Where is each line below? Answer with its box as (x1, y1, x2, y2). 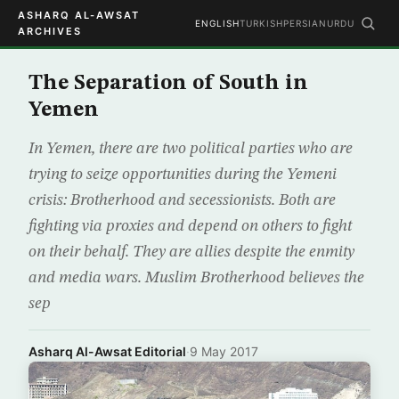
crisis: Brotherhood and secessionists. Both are (28, 192, 336, 208)
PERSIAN (283, 18, 327, 28)
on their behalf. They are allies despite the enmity (28, 244, 354, 260)
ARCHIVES (18, 25, 82, 37)
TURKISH (240, 18, 283, 28)
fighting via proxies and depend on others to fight (28, 218, 352, 234)
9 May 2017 (190, 344, 258, 359)
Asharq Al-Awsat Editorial (28, 344, 186, 359)
